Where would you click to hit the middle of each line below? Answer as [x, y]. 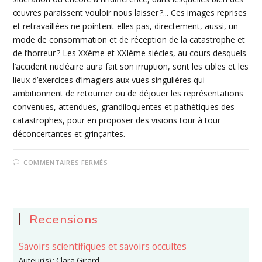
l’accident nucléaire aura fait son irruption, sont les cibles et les [131, 66]
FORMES [125, 253]
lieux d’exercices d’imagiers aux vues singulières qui [109, 80]
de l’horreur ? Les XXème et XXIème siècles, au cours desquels [130, 53]
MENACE [125, 207]
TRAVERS [126, 238]
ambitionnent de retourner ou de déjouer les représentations [128, 93]
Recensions [64, 219]
